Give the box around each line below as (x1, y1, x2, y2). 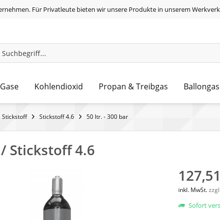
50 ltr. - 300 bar (86, 112, 128, 121)
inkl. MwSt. (178, 185, 209, 194)
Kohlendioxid (34, 81, 83, 92)
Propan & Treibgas (99, 81, 168, 92)
